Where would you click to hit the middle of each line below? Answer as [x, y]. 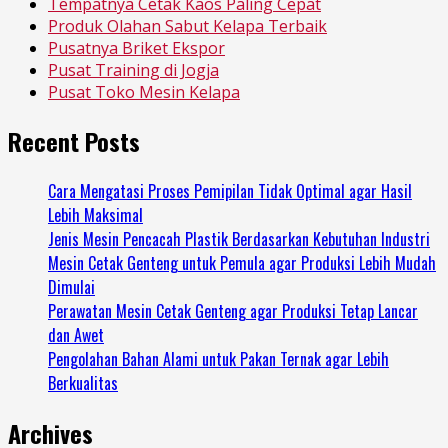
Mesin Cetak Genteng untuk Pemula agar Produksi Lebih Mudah [242, 262]
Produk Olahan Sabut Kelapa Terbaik [187, 25]
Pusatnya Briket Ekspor [136, 47]
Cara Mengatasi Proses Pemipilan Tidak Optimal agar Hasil [230, 190]
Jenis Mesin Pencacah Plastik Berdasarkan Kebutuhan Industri [239, 238]
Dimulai [71, 286]
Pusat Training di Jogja [133, 69]
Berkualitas [83, 382]
